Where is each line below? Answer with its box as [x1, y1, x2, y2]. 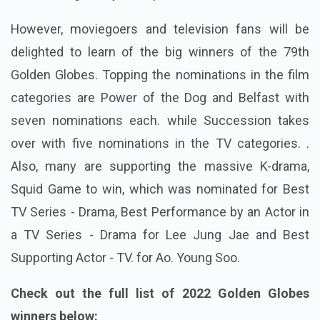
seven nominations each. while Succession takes [11, 113, 309, 129]
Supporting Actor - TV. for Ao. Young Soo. [11, 250, 240, 266]
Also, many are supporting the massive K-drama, [11, 159, 309, 174]
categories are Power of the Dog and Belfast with [11, 90, 309, 106]
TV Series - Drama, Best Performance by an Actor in [11, 204, 309, 220]
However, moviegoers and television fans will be [11, 21, 309, 37]
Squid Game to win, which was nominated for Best [11, 181, 309, 197]
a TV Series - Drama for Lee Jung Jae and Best [11, 227, 309, 243]
